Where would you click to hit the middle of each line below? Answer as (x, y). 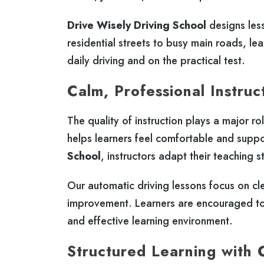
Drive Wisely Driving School (137, 25)
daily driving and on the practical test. (156, 60)
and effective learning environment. (150, 221)
